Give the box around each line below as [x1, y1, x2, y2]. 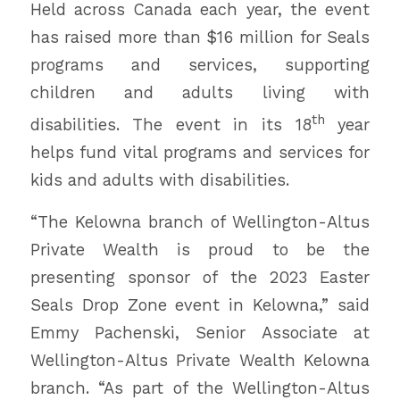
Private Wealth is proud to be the [29, 239, 371, 259]
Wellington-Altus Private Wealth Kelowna [29, 350, 371, 370]
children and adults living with [29, 83, 371, 103]
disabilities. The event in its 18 [29, 115, 312, 135]
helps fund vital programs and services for [29, 143, 371, 162]
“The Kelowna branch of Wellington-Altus [29, 212, 371, 231]
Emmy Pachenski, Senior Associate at [29, 322, 371, 342]
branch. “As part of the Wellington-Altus [29, 378, 371, 397]
